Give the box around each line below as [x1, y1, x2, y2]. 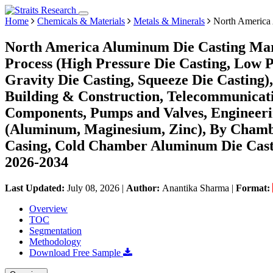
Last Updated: [5, 182, 67, 193]
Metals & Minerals [133, 16, 205, 26]
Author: [126, 182, 162, 193]
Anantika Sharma [162, 182, 229, 193]
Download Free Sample [29, 247, 123, 258]
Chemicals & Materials [37, 16, 125, 26]
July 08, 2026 [67, 182, 119, 193]
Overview [29, 203, 68, 214]
